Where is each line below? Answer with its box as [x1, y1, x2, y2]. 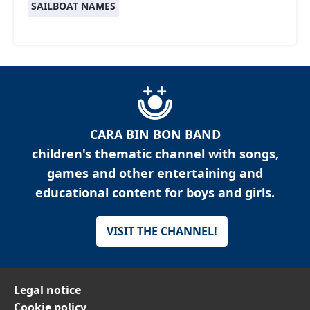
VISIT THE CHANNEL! [107, 223, 217, 239]
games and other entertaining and [47, 164, 263, 181]
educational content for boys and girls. [35, 183, 275, 201]
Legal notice [14, 282, 81, 298]
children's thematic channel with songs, [31, 145, 279, 162]
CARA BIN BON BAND [89, 125, 221, 143]
